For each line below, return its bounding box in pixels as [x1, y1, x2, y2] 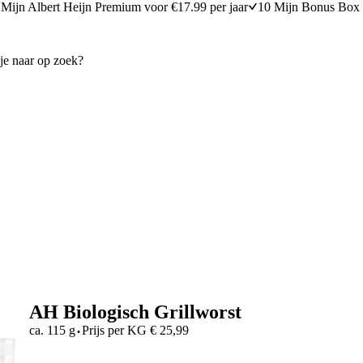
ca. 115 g [28, 322, 75, 337]
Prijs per [81, 322, 124, 337]
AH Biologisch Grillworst [28, 301, 241, 322]
